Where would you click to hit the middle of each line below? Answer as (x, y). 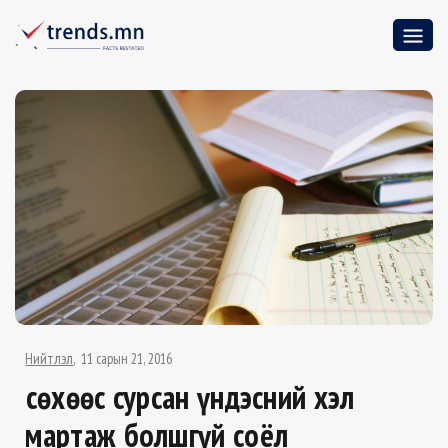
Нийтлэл (49, 359)
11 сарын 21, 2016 (127, 359)
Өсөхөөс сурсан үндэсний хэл (190, 397)
